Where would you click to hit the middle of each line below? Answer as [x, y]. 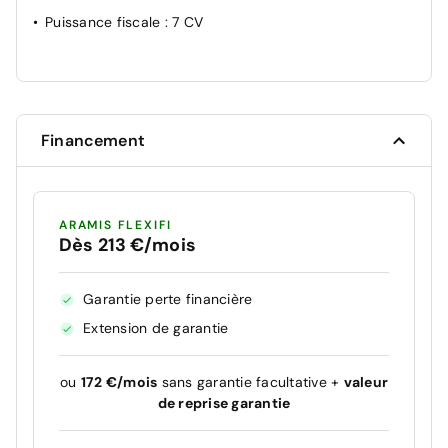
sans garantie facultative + [250, 382]
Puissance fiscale [105, 22]
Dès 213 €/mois [127, 245]
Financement [93, 141]
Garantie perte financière [168, 299]
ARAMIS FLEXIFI [116, 225]
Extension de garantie [156, 328]
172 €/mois [119, 382]
